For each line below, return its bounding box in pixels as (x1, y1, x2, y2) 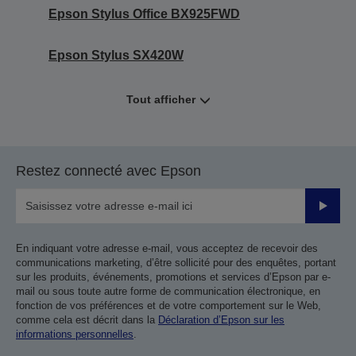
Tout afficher (126, 92, 195, 106)
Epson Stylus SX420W (48, 48, 184, 62)
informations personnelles (16, 327, 133, 340)
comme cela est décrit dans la (16, 313, 158, 326)
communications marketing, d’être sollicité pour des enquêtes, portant (16, 256, 336, 269)
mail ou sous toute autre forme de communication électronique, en (16, 284, 320, 297)
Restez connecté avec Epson (16, 162, 201, 179)
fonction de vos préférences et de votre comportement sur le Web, (16, 299, 321, 311)
